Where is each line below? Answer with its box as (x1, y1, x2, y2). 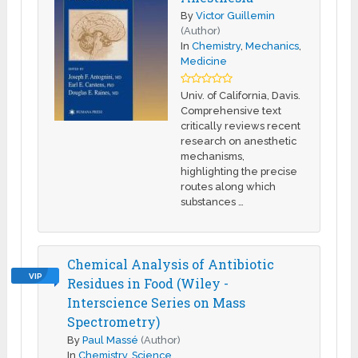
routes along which (181, 181, 276, 193)
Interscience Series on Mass (67, 294, 246, 312)
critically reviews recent (181, 120, 301, 133)
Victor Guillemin (196, 10, 276, 22)
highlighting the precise (181, 165, 298, 178)
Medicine (181, 55, 228, 68)
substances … (181, 196, 245, 209)
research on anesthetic (181, 135, 297, 148)
